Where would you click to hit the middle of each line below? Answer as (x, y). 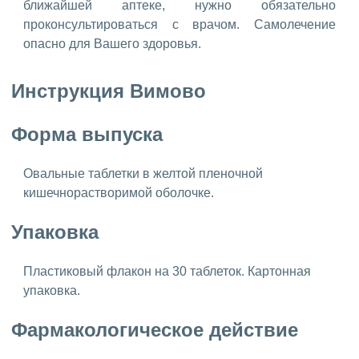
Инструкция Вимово (109, 91)
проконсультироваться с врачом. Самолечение (179, 25)
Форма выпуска (87, 135)
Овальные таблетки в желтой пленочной (143, 174)
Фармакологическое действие (155, 329)
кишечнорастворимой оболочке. (119, 193)
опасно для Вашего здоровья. (112, 44)
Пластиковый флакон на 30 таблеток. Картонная (167, 271)
